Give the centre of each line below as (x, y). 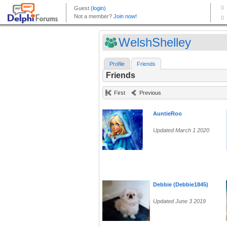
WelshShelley (155, 42)
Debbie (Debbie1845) (181, 185)
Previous (150, 93)
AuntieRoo (167, 114)
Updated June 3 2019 (179, 201)
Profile (117, 64)
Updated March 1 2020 (181, 130)
